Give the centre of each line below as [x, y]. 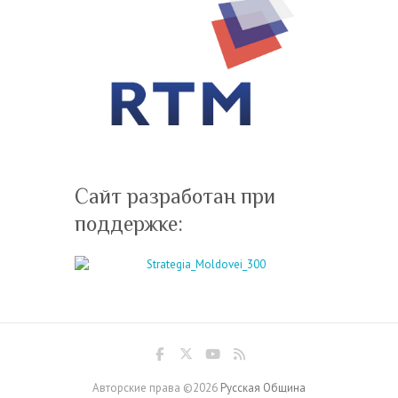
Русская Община [263, 388]
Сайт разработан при [175, 195]
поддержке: [129, 223]
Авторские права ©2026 [156, 388]
